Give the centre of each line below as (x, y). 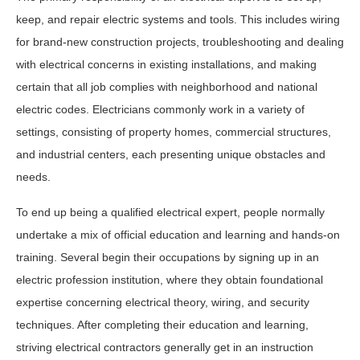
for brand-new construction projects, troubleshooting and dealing (180, 41)
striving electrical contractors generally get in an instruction (165, 347)
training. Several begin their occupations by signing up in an (168, 257)
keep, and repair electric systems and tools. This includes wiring (178, 19)
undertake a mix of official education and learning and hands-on (178, 234)
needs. (33, 176)
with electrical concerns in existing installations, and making (166, 64)
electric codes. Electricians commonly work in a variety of (160, 109)
